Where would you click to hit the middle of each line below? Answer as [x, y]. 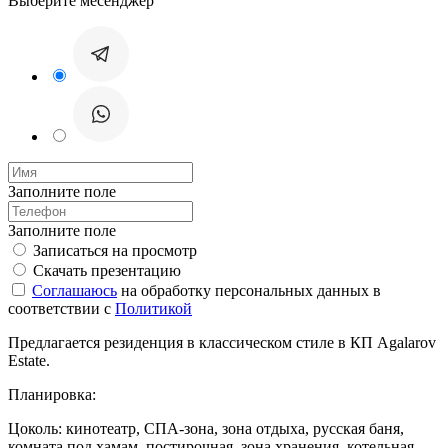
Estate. [29, 360]
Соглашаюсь [74, 290]
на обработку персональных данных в [249, 290]
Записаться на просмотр [115, 250]
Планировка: [52, 394]
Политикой [153, 308]
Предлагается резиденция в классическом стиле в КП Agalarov [222, 342]
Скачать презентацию [107, 270]
